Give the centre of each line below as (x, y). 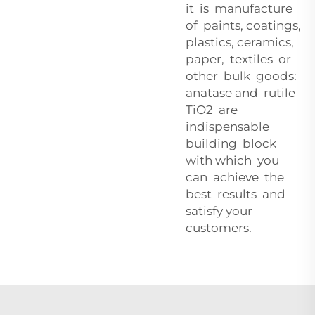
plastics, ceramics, (241, 42)
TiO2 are (213, 109)
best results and (237, 194)
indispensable (227, 126)
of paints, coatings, (245, 25)
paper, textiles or (238, 59)
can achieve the (235, 177)
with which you (234, 160)
